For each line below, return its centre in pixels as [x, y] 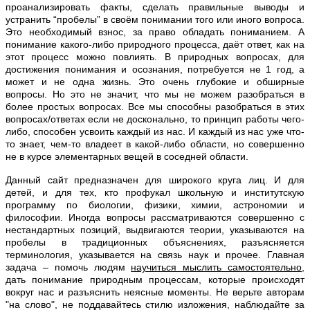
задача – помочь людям [69, 267]
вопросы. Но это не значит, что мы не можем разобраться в [155, 94]
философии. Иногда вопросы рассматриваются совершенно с [155, 217]
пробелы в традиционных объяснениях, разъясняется [155, 242]
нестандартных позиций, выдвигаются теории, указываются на [155, 229]
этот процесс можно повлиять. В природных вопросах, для [155, 56]
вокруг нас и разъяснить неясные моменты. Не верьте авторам [155, 292]
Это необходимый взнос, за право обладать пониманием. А [155, 31]
